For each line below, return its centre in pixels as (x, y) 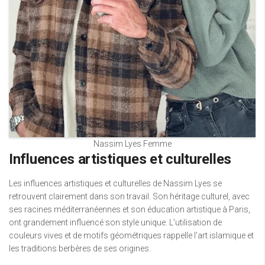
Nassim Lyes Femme (132, 143)
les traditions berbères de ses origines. (80, 248)
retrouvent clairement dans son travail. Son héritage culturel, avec (129, 196)
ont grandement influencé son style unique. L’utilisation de (115, 222)
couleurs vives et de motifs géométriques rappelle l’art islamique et (131, 235)
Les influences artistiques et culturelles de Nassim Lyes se (115, 183)
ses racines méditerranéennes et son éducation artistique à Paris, (130, 209)
